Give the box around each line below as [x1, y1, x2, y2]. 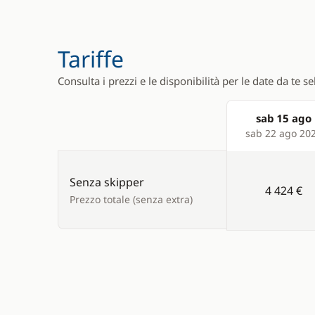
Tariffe [58, 44, 124, 74]
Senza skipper [70, 174, 144, 190]
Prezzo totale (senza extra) [70, 193, 193, 206]
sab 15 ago [255, 111, 311, 125]
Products [226, 126, 276, 141]
